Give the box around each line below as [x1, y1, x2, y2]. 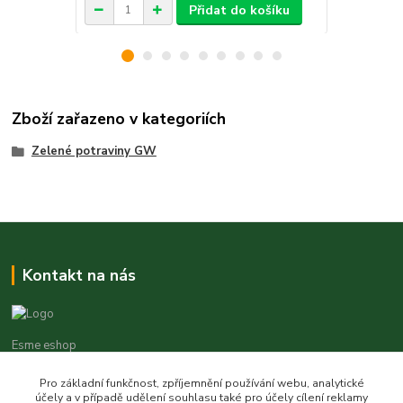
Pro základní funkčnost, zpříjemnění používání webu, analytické [39, 375, 364, 390]
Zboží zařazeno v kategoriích [12, 108, 227, 130]
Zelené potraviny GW [31, 142, 157, 159]
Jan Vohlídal [12, 377, 76, 394]
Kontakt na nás [22, 264, 136, 287]
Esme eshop [12, 336, 77, 354]
